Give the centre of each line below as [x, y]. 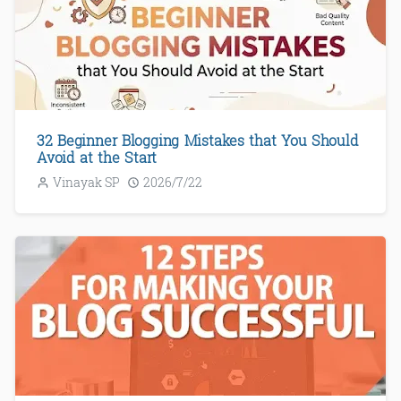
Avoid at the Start [97, 158]
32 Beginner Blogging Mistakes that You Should [198, 141]
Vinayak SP [86, 183]
